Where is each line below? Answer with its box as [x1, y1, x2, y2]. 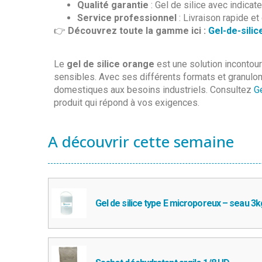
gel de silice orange [67, 58, 154, 70]
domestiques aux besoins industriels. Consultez [54, 84, 254, 95]
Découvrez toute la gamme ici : [68, 25, 208, 37]
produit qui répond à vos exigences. [54, 96, 199, 108]
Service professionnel [77, 12, 177, 24]
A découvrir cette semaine [48, 131, 234, 153]
